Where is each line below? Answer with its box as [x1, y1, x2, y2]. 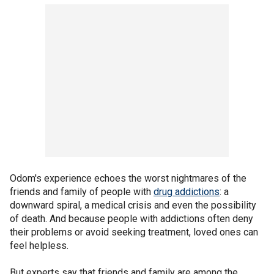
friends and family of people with [10, 185, 154, 198]
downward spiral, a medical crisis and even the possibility [10, 199, 256, 211]
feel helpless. [10, 239, 68, 251]
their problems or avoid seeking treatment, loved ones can [10, 226, 258, 238]
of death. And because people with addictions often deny [10, 212, 253, 224]
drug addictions [154, 185, 220, 198]
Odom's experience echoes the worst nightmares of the [10, 172, 246, 184]
